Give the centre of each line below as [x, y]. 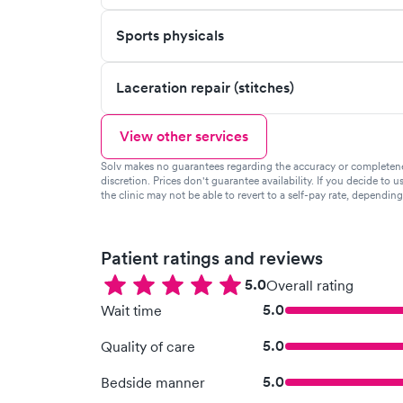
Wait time [131, 310]
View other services [184, 136]
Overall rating [310, 285]
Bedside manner [153, 382]
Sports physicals [170, 36]
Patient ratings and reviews [212, 258]
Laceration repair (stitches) [205, 88]
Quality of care [148, 346]
